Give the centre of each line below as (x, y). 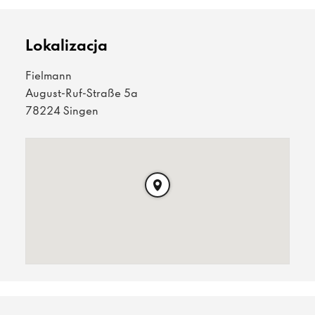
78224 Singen (62, 111)
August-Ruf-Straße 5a (82, 93)
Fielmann (49, 76)
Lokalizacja (66, 45)
